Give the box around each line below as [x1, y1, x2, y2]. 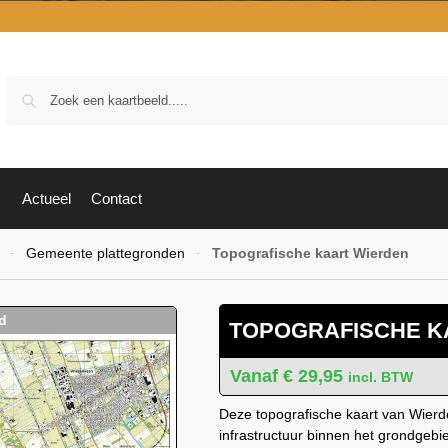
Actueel [21, 190, 71, 207]
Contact [91, 190, 143, 207]
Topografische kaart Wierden [212, 246, 409, 261]
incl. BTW [348, 370, 414, 385]
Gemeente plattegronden [25, 246, 185, 261]
